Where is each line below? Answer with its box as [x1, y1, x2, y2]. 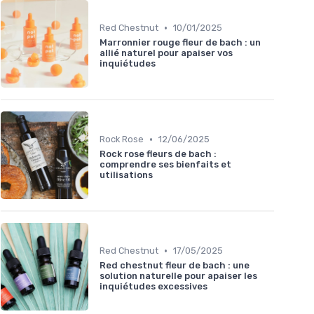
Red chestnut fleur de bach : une [100, 260, 250, 271]
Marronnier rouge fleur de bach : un [100, 37, 261, 48]
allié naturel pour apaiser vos [100, 48, 233, 59]
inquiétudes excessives [100, 281, 207, 292]
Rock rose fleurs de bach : [100, 149, 217, 160]
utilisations [100, 170, 153, 181]
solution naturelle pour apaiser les [100, 271, 257, 282]
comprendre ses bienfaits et [100, 159, 231, 170]
